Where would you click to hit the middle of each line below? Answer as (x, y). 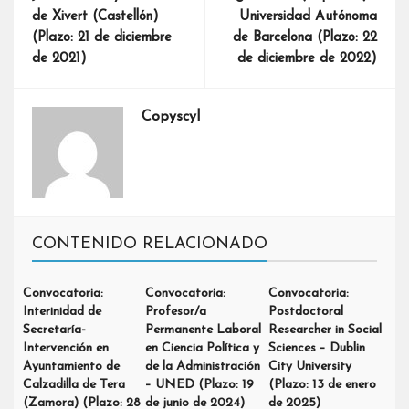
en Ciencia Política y (203, 348)
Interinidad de (62, 312)
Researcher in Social (325, 330)
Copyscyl (171, 117)
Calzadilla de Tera (74, 385)
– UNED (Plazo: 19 (200, 385)
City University (309, 367)
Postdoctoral (305, 312)
